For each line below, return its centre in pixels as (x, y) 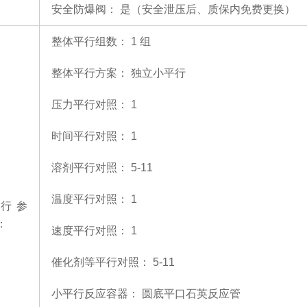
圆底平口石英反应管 (191, 294)
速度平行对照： (90, 231)
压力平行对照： (90, 105)
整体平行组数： (90, 41)
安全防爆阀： (84, 9)
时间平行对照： (90, 136)
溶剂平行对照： (90, 168)
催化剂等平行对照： (101, 262)
